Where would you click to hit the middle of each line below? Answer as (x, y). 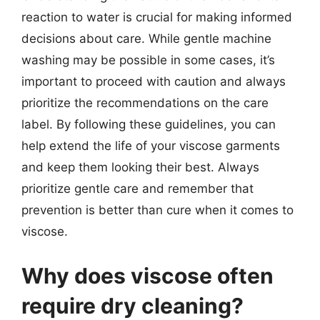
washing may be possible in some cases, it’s (148, 60)
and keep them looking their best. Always (140, 167)
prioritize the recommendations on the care (145, 103)
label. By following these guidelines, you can (149, 124)
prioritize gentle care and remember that (137, 189)
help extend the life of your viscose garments (151, 146)
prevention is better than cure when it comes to (157, 210)
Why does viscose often (147, 275)
